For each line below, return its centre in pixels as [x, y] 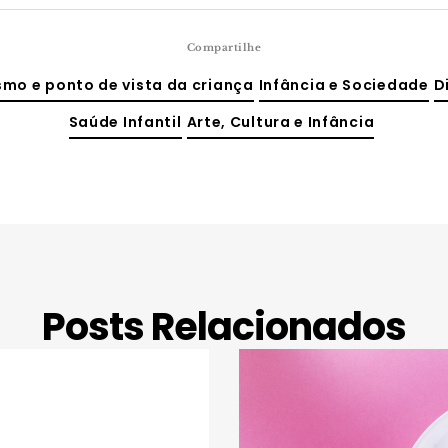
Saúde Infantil [125, 122]
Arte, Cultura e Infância [280, 122]
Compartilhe [224, 47]
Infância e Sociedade [343, 85]
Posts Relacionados [224, 326]
